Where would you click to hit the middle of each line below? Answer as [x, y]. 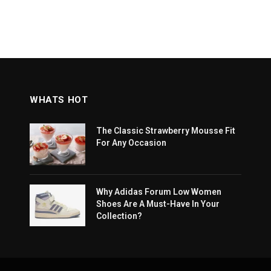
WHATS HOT [59, 100]
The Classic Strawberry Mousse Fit [166, 130]
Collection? [119, 216]
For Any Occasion [131, 142]
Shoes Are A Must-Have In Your [158, 204]
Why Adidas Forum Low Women [159, 191]
